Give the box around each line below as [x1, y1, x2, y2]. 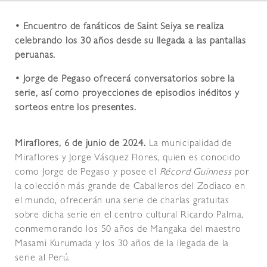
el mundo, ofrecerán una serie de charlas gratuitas [15, 197, 229, 207]
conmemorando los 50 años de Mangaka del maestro [15, 225, 241, 235]
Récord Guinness [159, 168, 232, 178]
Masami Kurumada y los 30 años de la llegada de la [15, 240, 229, 250]
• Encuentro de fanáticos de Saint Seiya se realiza [15, 23, 224, 33]
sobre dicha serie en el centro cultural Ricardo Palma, [15, 211, 244, 221]
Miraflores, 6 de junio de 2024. [15, 139, 149, 150]
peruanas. [15, 51, 56, 61]
